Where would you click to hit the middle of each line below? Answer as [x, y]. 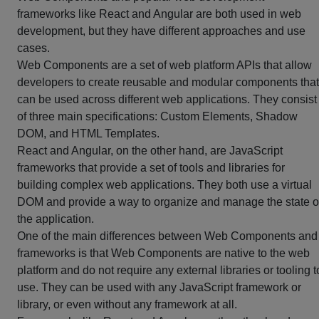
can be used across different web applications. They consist [167, 99]
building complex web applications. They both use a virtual [164, 185]
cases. [33, 48]
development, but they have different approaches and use [161, 31]
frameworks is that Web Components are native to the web [163, 253]
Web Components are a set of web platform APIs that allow [164, 65]
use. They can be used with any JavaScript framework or [159, 287]
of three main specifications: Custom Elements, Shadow [157, 116]
